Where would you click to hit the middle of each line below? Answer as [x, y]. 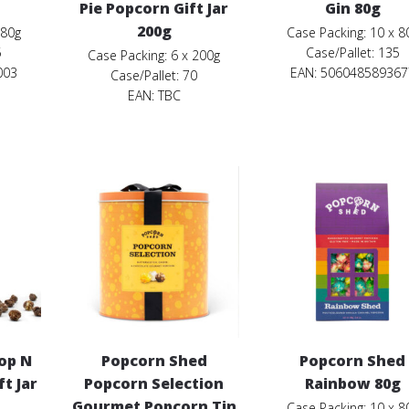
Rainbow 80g [352, 383]
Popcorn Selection [154, 383]
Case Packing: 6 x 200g [154, 56]
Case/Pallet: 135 [352, 53]
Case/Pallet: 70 [154, 76]
